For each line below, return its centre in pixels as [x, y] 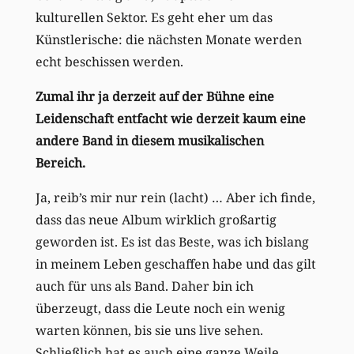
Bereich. [64, 162]
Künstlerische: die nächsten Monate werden [168, 39]
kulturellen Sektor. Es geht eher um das [154, 17]
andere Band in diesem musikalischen [149, 140]
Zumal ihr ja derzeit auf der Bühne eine [154, 96]
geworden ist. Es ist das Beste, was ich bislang [172, 241]
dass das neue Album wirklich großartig [156, 219]
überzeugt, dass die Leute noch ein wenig [160, 308]
